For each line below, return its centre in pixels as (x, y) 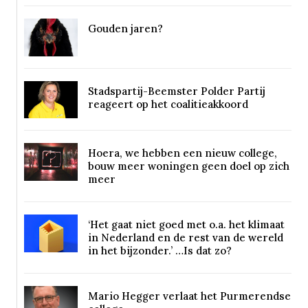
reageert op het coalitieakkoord (168, 104)
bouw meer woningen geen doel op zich (188, 166)
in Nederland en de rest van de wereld (185, 238)
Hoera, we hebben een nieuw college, (182, 153)
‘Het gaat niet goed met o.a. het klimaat (186, 225)
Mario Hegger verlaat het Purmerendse (189, 296)
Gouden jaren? (125, 29)
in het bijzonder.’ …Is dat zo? (159, 251)
